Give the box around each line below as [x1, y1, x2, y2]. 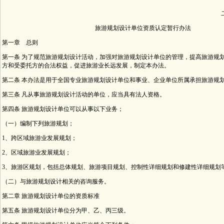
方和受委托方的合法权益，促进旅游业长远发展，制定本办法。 [2, 62, 170, 69]
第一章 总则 [2, 39, 38, 46]
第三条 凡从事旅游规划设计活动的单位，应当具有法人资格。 [2, 91, 165, 98]
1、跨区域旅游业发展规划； [2, 134, 77, 141]
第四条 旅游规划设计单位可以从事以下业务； [2, 105, 123, 112]
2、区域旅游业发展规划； [2, 149, 71, 156]
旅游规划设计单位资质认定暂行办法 [95, 24, 191, 31]
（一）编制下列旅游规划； [2, 120, 74, 127]
